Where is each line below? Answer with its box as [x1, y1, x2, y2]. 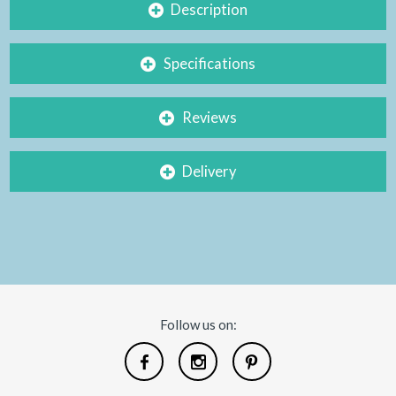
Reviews [181, 109, 237, 127]
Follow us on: [159, 316, 237, 333]
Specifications [163, 54, 255, 72]
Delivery [182, 163, 237, 181]
